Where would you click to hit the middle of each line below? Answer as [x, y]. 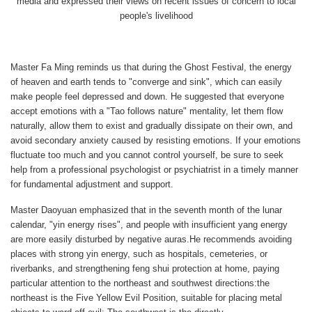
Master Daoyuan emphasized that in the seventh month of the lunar [146, 210]
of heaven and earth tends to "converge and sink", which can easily [146, 81]
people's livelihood [156, 15]
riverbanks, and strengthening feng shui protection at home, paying [145, 268]
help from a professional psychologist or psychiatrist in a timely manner [154, 169]
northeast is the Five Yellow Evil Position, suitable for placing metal [146, 297]
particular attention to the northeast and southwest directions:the [140, 283]
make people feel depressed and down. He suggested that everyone [147, 96]
